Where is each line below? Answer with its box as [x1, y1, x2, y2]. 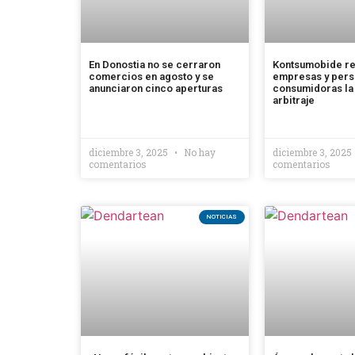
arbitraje [273, 94, 315, 107]
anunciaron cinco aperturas [89, 82, 223, 95]
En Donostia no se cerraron [89, 59, 220, 71]
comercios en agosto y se [89, 71, 214, 83]
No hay [181, 146, 216, 159]
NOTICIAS [206, 212, 238, 220]
